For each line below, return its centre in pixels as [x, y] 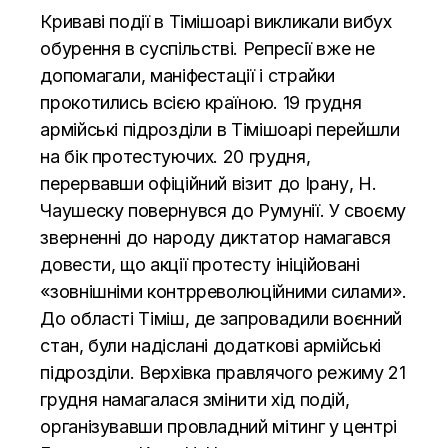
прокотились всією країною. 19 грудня [201, 102]
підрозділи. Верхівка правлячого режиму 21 [223, 372]
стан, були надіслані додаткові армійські [210, 345]
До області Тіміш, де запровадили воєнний [221, 318]
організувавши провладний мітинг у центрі [218, 426]
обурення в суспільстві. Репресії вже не [207, 48]
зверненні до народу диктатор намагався [215, 237]
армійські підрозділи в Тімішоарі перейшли [220, 129]
